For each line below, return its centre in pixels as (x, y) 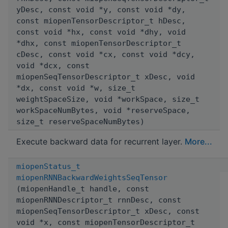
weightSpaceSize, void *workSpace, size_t (108, 99)
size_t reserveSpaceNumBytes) (80, 121)
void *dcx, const (53, 65)
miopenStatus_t (48, 166)
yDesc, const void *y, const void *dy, (101, 9)
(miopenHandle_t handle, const (83, 189)
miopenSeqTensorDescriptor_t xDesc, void (106, 77)
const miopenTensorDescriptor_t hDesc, (101, 21)
